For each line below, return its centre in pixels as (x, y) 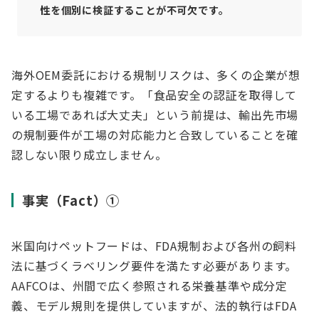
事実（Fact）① (71, 200)
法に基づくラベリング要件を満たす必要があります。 (155, 266)
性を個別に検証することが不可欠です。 (135, 10)
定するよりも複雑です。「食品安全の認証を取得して (155, 95)
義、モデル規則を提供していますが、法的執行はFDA (154, 305)
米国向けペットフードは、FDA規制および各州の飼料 (154, 246)
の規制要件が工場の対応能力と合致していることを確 (155, 135)
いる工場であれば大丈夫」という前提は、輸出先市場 (155, 115)
